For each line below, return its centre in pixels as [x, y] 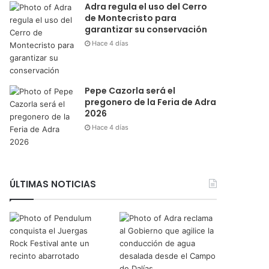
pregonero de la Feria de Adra [151, 102]
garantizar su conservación [146, 30]
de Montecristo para [131, 18]
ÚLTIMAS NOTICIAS [53, 184]
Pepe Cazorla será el [130, 91]
